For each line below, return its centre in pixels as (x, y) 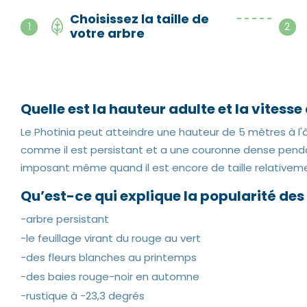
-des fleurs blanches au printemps (109, 257)
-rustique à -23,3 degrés (83, 296)
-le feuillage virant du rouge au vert (111, 238)
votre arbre (107, 33)
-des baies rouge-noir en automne (110, 277)
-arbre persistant (65, 219)
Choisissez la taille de (139, 19)
